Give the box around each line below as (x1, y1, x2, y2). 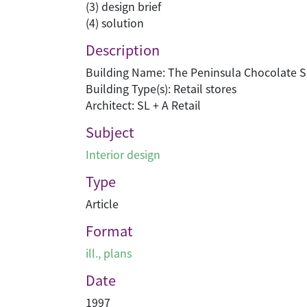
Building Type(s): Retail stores (86, 80, 236, 97)
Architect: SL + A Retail (86, 97, 201, 113)
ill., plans (86, 245, 132, 261)
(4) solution (86, 14, 144, 31)
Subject (86, 122, 134, 142)
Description (86, 40, 160, 60)
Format (86, 221, 133, 241)
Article (86, 195, 119, 212)
